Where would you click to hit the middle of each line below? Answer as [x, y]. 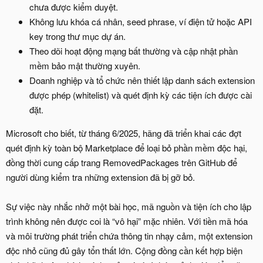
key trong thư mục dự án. [77, 36]
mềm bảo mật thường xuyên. [85, 65]
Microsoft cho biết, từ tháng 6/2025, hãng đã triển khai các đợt [124, 133]
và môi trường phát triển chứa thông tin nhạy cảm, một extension [129, 235]
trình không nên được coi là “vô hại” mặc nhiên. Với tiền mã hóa [127, 221]
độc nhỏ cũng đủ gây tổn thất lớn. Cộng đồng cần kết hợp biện [124, 250]
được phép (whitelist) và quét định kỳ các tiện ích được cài [141, 95]
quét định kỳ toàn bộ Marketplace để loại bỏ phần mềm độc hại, [127, 147]
